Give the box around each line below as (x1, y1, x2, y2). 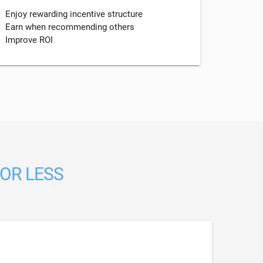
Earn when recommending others (5, 21, 134, 32)
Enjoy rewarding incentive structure (5, 8, 143, 19)
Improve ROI (5, 34, 53, 45)
